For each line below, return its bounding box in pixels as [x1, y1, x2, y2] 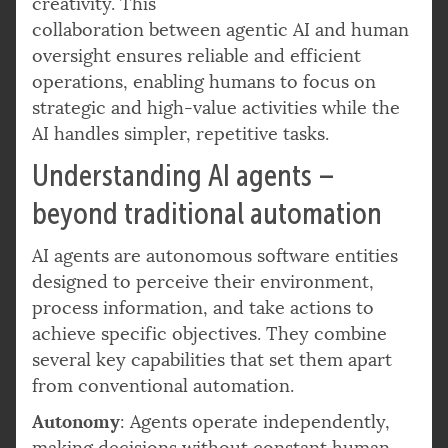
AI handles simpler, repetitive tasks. [32, 122, 329, 145]
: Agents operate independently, [120, 410, 390, 433]
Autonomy [32, 409, 120, 433]
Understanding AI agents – [32, 158, 335, 192]
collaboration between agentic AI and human [32, 18, 409, 41]
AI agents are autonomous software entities [32, 244, 398, 267]
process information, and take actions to [32, 296, 374, 319]
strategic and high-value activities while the [32, 96, 400, 119]
